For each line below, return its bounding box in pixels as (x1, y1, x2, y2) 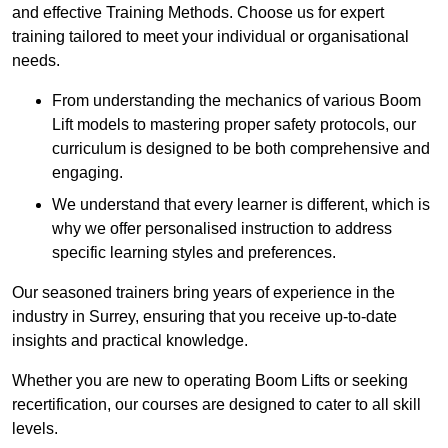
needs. (12, 52, 60, 70)
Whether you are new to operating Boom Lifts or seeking (12, 372, 408, 390)
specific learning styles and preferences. (52, 244, 336, 262)
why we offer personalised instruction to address (52, 220, 392, 238)
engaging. (52, 164, 123, 182)
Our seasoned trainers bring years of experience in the (12, 284, 395, 302)
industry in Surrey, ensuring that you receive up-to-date (12, 308, 397, 326)
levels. (12, 420, 58, 438)
